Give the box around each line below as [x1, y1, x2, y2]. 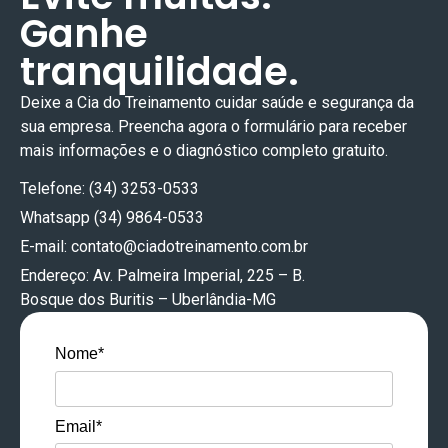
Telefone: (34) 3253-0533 [20, 179, 199, 199]
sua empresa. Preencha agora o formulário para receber [20, 116, 407, 136]
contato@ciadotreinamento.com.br [71, 237, 308, 257]
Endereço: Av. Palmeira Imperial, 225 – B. [20, 266, 305, 286]
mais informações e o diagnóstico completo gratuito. [20, 140, 388, 160]
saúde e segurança [261, 92, 393, 112]
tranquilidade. [20, 44, 299, 98]
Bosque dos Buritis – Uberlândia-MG [20, 290, 276, 310]
